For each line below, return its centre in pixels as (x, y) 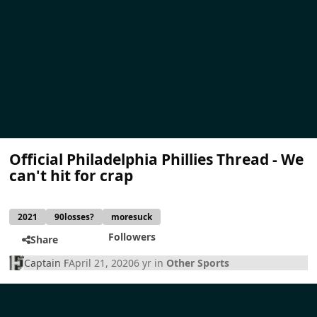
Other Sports (198, 263)
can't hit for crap (71, 175)
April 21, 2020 (102, 263)
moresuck (131, 217)
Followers (132, 237)
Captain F (47, 263)
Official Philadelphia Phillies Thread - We (157, 159)
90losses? (74, 217)
